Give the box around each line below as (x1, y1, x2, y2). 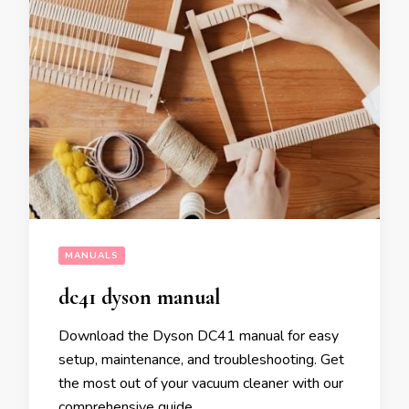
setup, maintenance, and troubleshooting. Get (58, 350, 344, 371)
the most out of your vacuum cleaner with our (58, 373, 343, 394)
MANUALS (65, 249, 119, 263)
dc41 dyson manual (58, 284, 221, 311)
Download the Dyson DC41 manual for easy (58, 326, 339, 347)
